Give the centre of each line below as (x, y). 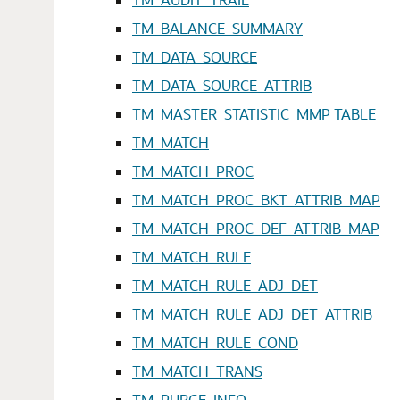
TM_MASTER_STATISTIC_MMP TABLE (254, 114)
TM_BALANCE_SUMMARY (217, 28)
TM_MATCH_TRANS (197, 371)
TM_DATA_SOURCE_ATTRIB (222, 85)
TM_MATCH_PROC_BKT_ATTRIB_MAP (256, 200)
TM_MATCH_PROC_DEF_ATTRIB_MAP (256, 228)
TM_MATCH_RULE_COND (215, 342)
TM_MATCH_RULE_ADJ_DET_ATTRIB (252, 314)
